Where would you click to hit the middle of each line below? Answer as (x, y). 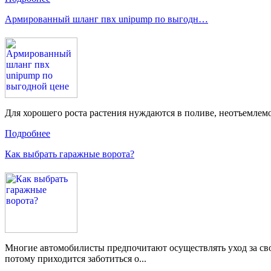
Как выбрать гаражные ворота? (70, 154)
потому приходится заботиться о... (76, 259)
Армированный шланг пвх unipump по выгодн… (106, 19)
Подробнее (28, 134)
